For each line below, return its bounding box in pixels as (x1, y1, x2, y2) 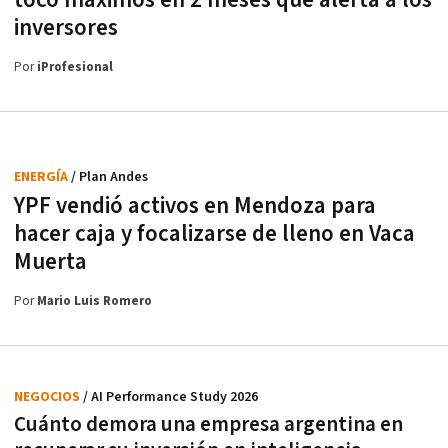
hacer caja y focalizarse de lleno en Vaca (14, 219, 415, 250)
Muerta (14, 247, 87, 278)
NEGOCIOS (14, 388, 83, 407)
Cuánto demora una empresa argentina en (14, 411, 403, 439)
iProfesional (37, 59, 113, 77)
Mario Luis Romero (37, 293, 152, 311)
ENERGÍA (14, 168, 71, 187)
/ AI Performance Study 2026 (83, 388, 258, 407)
